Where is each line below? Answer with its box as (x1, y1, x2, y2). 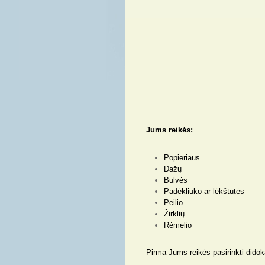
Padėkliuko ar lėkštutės (164, 187, 244, 196)
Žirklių (164, 209, 185, 218)
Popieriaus (164, 153, 200, 162)
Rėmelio (164, 221, 192, 230)
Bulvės (164, 176, 188, 185)
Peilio (164, 198, 183, 207)
